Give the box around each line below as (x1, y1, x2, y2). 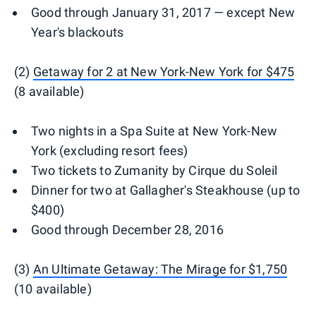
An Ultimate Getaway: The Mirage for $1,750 (32, 262, 288, 277)
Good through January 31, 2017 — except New (31, 5, 296, 20)
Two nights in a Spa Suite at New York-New (31, 123, 278, 139)
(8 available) (14, 84, 85, 99)
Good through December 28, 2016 (31, 222, 224, 238)
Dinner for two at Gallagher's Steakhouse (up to (31, 183, 300, 198)
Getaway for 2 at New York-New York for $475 (32, 64, 295, 80)
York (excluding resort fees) (31, 143, 188, 159)
